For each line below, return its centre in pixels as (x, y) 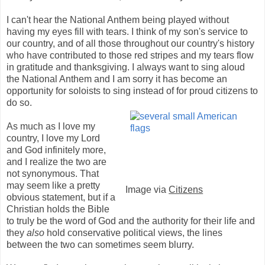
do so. (19, 102)
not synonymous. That (53, 173)
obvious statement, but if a (61, 197)
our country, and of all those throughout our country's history (130, 43)
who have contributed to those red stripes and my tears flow (130, 55)
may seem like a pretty (53, 185)
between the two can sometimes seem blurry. (100, 244)
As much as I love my (51, 126)
